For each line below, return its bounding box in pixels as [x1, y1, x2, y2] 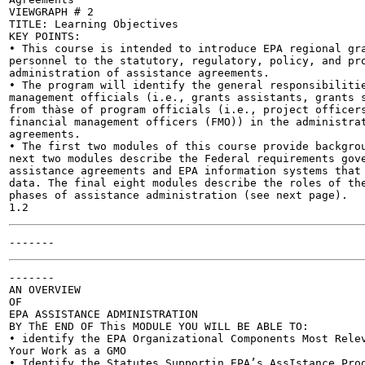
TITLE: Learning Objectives [9, 18, 178, 30]
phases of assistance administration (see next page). [9, 189, 348, 201]
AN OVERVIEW [9, 284, 81, 296]
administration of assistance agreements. [9, 67, 270, 79]
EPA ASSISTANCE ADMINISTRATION [9, 308, 198, 320]
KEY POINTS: [9, 30, 81, 42]
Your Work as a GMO [9, 345, 126, 357]
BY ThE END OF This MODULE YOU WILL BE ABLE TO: [9, 320, 309, 332]
